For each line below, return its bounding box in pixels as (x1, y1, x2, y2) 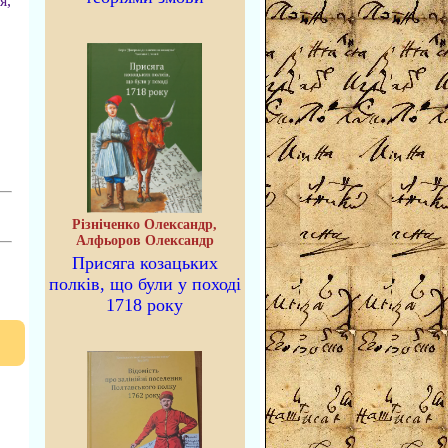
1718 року (106, 295, 183, 315)
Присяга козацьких (71, 253, 218, 273)
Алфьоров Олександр (75, 233, 214, 248)
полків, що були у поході (48, 274, 241, 294)
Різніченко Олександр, (72, 217, 217, 232)
